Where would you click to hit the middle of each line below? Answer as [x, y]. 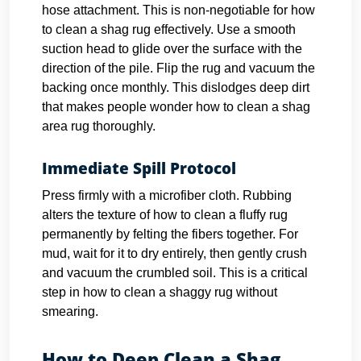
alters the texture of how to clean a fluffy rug [165, 215]
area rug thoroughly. [99, 126]
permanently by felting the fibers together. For [170, 234]
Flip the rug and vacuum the [236, 68]
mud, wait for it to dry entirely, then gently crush [174, 253]
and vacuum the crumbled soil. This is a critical [175, 273]
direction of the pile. [98, 68]
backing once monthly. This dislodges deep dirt [176, 87]
